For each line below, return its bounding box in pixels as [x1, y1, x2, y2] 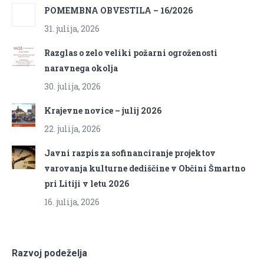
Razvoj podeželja [12, 247, 87, 259]
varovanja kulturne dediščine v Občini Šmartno [44, 162, 245, 174]
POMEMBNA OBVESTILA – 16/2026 [44, 4, 193, 16]
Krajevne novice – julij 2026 [44, 104, 161, 116]
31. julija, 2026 [44, 22, 100, 34]
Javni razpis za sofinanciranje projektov [44, 147, 216, 159]
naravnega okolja [44, 62, 118, 74]
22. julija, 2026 [44, 123, 101, 134]
